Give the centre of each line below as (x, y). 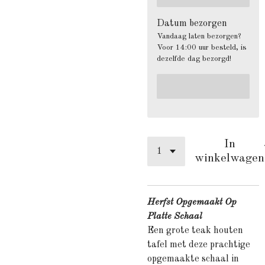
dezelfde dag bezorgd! (194, 59)
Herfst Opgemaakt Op (192, 202)
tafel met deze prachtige (199, 245)
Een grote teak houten (195, 231)
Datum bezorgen (192, 24)
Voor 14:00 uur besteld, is (202, 48)
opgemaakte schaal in (193, 259)
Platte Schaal (175, 216)
